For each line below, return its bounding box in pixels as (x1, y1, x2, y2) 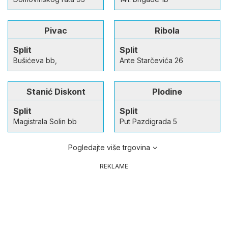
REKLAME (100, 162, 128, 170)
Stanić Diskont (26, 86, 85, 97)
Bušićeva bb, (13, 55, 57, 65)
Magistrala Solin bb (13, 117, 77, 126)
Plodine (152, 86, 182, 97)
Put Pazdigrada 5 (120, 117, 177, 126)
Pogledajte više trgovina (68, 142, 150, 152)
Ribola (155, 25, 180, 36)
